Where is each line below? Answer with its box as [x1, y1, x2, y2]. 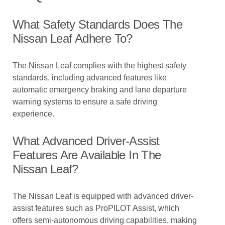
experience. [13, 109, 54, 118]
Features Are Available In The [13, 148, 161, 162]
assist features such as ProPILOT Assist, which [13, 204, 179, 212]
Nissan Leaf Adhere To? [13, 32, 133, 45]
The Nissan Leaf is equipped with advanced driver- [13, 192, 193, 200]
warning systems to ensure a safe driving [13, 97, 157, 106]
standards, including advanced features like [13, 73, 167, 82]
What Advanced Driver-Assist [13, 134, 160, 148]
